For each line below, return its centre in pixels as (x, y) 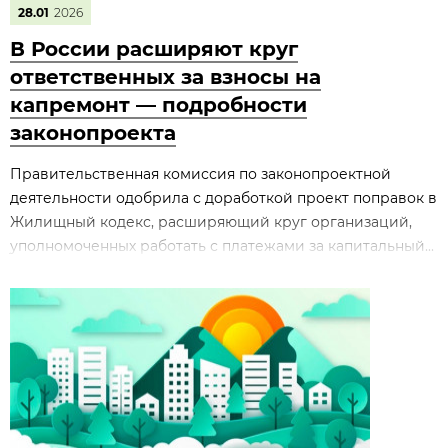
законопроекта (93, 133)
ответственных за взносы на (165, 77)
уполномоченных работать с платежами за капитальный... (222, 246)
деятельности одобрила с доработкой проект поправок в (223, 198)
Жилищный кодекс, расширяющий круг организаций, (211, 222)
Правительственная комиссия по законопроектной (200, 174)
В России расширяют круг (154, 49)
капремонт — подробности (158, 105)
